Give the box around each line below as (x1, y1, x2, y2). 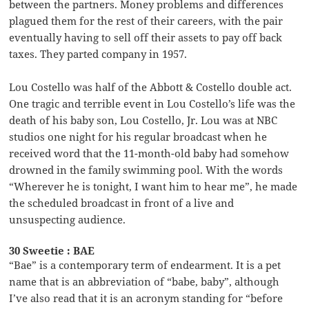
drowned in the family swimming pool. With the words (9, 162, 283, 177)
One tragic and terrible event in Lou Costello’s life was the (9, 96, 296, 110)
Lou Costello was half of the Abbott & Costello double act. (9, 79, 292, 94)
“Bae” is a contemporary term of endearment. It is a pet (9, 257, 281, 272)
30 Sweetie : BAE (9, 243, 95, 257)
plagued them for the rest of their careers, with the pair (9, 13, 283, 28)
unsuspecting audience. (9, 212, 126, 226)
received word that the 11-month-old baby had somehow (9, 146, 290, 160)
